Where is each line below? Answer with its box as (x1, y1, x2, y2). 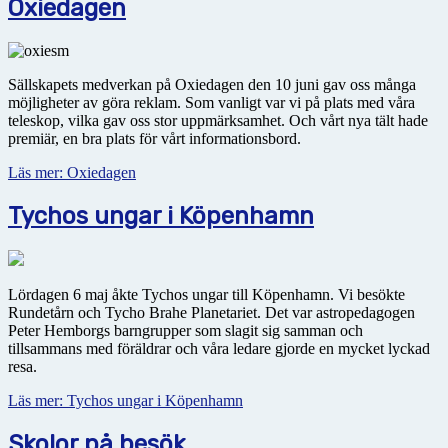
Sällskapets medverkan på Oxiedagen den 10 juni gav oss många (8, 76, 416, 94)
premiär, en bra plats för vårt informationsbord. (8, 130, 301, 148)
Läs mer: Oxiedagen (8, 164, 136, 182)
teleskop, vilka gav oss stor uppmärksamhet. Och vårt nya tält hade (8, 112, 428, 130)
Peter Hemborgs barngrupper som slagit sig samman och (8, 322, 363, 340)
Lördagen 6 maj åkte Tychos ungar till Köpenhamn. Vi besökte (8, 286, 405, 304)
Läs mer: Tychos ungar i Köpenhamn (8, 392, 243, 410)
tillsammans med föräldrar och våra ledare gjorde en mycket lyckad (8, 340, 430, 358)
